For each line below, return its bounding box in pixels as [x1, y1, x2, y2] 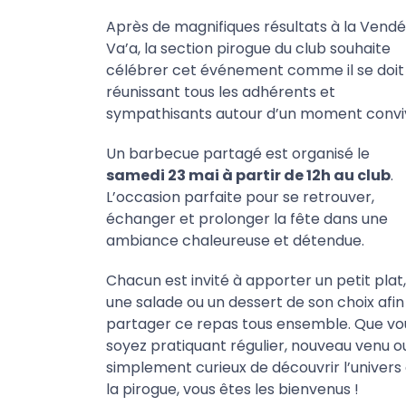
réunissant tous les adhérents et [106, 82, 335, 102]
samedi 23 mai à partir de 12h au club [106, 165, 391, 186]
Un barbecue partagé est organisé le [106, 143, 370, 164]
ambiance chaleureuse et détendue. [106, 230, 364, 251]
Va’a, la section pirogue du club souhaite [106, 38, 391, 59]
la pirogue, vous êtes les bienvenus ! [106, 379, 359, 400]
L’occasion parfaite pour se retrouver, [106, 187, 374, 208]
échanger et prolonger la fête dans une [106, 208, 388, 229]
